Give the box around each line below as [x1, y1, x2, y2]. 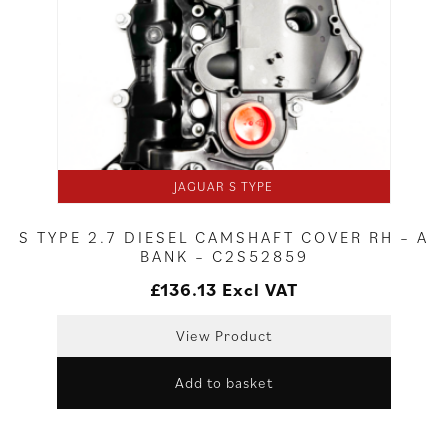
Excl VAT [222, 278, 298, 302]
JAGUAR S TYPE [174, 178, 274, 196]
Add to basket [174, 373, 273, 393]
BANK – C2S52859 [139, 246, 309, 267]
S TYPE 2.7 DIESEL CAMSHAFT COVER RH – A [19, 227, 429, 248]
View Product [175, 326, 272, 346]
